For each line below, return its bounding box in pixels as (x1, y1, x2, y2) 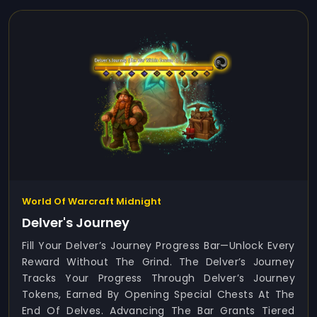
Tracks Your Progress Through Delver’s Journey (22, 271, 295, 285)
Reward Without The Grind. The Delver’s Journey (22, 255, 295, 269)
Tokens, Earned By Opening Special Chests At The (22, 287, 295, 301)
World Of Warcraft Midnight (22, 195, 161, 208)
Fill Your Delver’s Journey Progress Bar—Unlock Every (22, 238, 295, 253)
